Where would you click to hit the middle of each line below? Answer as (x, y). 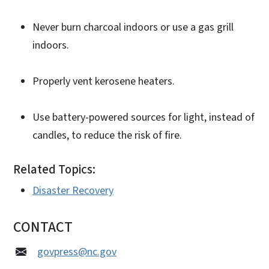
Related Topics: (54, 170)
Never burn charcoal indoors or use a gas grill (133, 28)
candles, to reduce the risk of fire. (108, 136)
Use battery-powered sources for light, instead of (144, 118)
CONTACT (43, 228)
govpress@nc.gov (77, 252)
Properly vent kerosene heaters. (105, 82)
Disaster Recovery (73, 191)
